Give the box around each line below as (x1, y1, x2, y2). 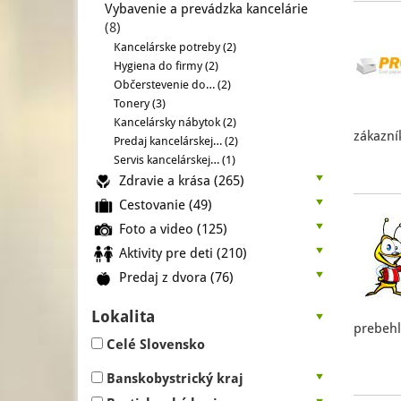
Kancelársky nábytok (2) (114, 115, 236, 129)
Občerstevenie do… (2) (114, 78, 231, 91)
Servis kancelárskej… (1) (114, 153, 235, 166)
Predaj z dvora (119, 269, 210, 286)
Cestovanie (119, 196, 189, 213)
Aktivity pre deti (119, 244, 217, 261)
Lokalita (91, 307, 155, 326)
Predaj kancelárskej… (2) (114, 134, 238, 148)
